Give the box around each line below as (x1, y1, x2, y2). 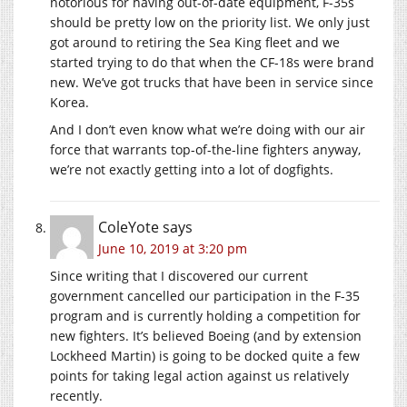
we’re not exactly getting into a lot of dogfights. (50, 161, 333, 179)
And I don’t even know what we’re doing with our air (50, 121, 365, 139)
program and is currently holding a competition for (50, 307, 361, 325)
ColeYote (98, 217, 159, 238)
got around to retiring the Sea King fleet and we (50, 34, 340, 52)
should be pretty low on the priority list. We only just (50, 14, 370, 32)
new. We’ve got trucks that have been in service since (50, 74, 373, 92)
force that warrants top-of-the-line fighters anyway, (50, 141, 361, 159)
